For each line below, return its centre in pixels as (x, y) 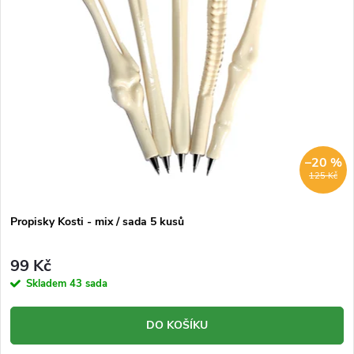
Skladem (48, 284)
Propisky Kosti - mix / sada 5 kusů (97, 221)
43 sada (88, 284)
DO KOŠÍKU (177, 326)
